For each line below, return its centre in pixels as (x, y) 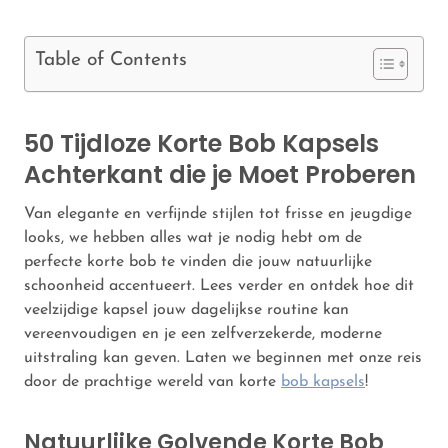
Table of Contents (111, 60)
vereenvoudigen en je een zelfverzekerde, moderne (203, 333)
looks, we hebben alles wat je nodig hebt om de (193, 237)
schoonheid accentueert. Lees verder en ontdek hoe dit (219, 285)
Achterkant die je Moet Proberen (220, 174)
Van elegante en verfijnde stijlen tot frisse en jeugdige (218, 213)
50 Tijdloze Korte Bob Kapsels (201, 143)
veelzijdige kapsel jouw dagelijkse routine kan (186, 309)
